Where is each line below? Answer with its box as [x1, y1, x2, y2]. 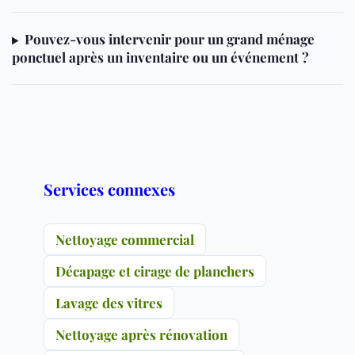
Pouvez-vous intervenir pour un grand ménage [24, 30, 315, 48]
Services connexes [44, 178, 175, 200]
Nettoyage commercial [55, 231, 194, 249]
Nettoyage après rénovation [55, 326, 227, 344]
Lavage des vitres [55, 294, 162, 312]
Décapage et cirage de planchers [55, 262, 254, 281]
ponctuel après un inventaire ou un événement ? [12, 48, 309, 67]
